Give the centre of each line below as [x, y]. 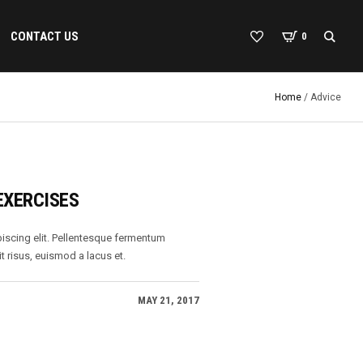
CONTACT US [44, 36]
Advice [326, 97]
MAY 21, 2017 [169, 300]
